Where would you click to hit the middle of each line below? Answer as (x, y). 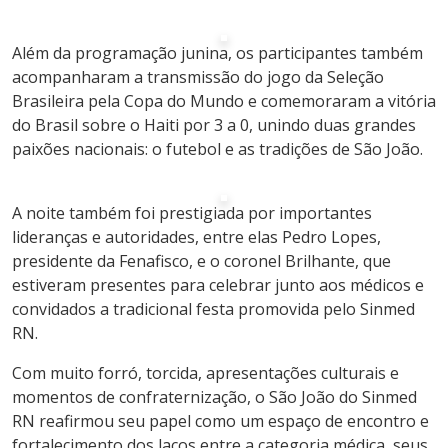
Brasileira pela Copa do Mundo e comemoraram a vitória (224, 101)
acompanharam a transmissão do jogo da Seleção (198, 77)
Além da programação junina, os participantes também (217, 53)
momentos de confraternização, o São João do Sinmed (214, 397)
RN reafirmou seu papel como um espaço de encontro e (220, 421)
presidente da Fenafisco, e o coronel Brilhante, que (201, 261)
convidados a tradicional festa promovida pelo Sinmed (213, 309)
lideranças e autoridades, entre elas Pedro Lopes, (196, 237)
